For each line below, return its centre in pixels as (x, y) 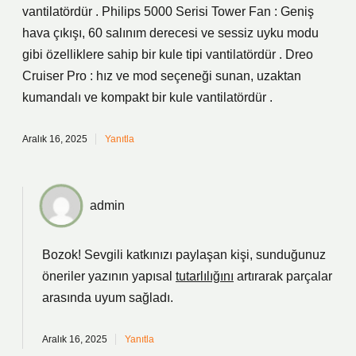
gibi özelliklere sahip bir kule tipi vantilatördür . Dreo (168, 54)
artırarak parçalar (283, 276)
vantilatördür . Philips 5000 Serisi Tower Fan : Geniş (168, 12)
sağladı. (149, 298)
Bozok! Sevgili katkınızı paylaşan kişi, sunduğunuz (184, 255)
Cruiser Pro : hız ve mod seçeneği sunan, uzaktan (162, 76)
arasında (68, 298)
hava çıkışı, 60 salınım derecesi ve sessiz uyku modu (170, 33)
